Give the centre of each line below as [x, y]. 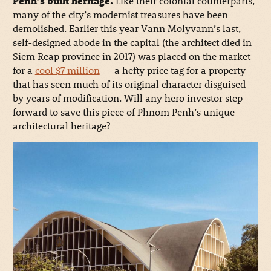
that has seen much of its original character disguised [129, 83]
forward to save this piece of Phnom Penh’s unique [123, 111]
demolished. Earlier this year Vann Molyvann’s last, [126, 28]
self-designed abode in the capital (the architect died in [132, 42]
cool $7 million [67, 70]
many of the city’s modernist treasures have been [120, 14]
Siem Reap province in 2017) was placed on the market [131, 56]
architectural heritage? [61, 125]
